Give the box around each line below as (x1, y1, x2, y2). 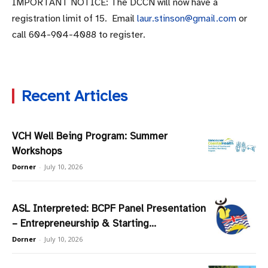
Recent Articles (22, 86, 127, 106)
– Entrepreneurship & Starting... (12, 217, 156, 230)
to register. (96, 29, 145, 41)
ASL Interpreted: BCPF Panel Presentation (12, 202, 206, 215)
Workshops (12, 145, 62, 158)
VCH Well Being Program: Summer (12, 130, 167, 143)
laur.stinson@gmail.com (137, 13, 236, 25)
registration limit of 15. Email (12, 13, 137, 25)
